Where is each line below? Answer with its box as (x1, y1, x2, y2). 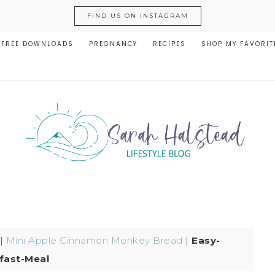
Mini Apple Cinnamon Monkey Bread (6, 234, 183, 246)
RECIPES (153, 39, 186, 48)
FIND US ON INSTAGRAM (87, 12, 188, 20)
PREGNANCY (89, 39, 137, 48)
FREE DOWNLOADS (1, 39, 74, 48)
